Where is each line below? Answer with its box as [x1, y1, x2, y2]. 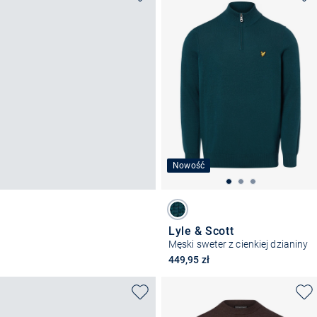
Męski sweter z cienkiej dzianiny [168, 238, 309, 250]
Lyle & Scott [168, 224, 234, 238]
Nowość [173, 161, 205, 171]
